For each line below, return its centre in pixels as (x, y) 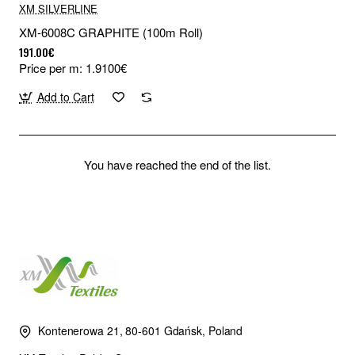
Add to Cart (65, 97)
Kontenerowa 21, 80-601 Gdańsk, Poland (141, 331)
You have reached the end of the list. (177, 165)
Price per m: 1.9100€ (73, 68)
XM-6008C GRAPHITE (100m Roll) (111, 32)
